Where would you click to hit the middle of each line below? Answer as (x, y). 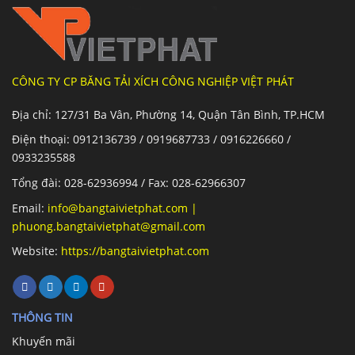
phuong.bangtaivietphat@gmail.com (109, 226)
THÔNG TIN (42, 317)
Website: (35, 251)
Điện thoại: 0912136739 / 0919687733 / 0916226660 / (151, 139)
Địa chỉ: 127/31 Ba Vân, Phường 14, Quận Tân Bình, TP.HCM (168, 114)
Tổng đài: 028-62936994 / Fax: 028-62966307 (129, 182)
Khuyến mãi (44, 341)
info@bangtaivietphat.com (116, 208)
